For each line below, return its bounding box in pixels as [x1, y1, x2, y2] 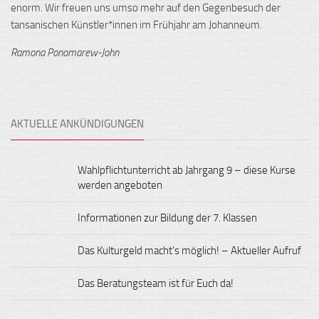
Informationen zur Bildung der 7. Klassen [78, 211, 257, 224]
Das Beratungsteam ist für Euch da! [78, 276, 234, 290]
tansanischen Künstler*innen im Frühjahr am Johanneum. [11, 18, 262, 31]
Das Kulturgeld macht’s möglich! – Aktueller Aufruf [78, 244, 301, 257]
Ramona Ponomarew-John [11, 46, 119, 59]
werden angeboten [78, 178, 162, 192]
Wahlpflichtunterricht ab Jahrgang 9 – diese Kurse [78, 163, 296, 177]
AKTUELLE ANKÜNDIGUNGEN [11, 117, 144, 130]
